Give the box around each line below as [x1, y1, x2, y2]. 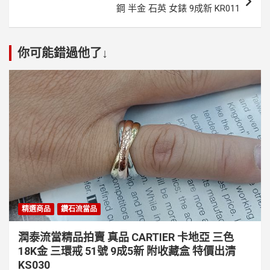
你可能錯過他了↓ [17, 46, 108, 60]
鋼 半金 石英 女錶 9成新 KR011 [116, 3, 240, 14]
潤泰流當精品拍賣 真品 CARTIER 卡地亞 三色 [18, 230, 234, 243]
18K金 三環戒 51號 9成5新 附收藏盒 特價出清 [18, 244, 236, 257]
